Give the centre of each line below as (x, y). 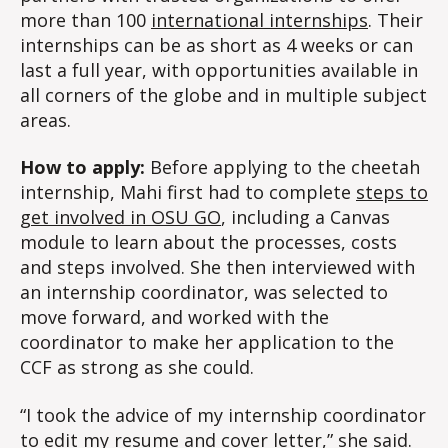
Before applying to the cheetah (282, 167)
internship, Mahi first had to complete (188, 192)
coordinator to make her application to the (207, 342)
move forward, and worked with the (174, 317)
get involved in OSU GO (120, 217)
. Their (395, 19)
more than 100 (85, 19)
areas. (45, 119)
